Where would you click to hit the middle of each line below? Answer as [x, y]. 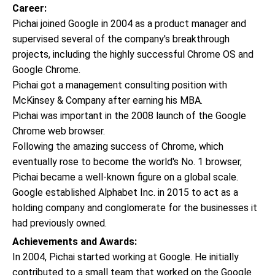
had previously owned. [60, 223]
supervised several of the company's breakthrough [121, 39]
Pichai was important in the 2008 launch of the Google [129, 116]
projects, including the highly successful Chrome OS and [133, 54]
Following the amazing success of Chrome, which [118, 146]
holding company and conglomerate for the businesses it [135, 208]
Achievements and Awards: [75, 242]
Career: [29, 8]
